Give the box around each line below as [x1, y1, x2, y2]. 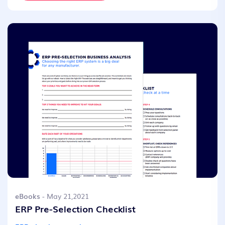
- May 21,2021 [40, 190, 89, 201]
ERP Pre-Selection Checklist [15, 201, 136, 215]
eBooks [15, 190, 40, 201]
